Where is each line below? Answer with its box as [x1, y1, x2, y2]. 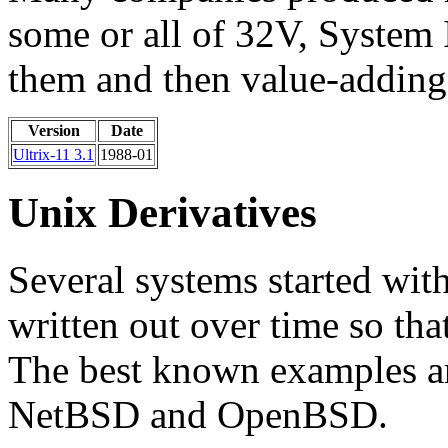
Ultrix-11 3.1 [13, 145, 94, 163]
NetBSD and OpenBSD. [8, 393, 388, 437]
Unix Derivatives [8, 189, 317, 237]
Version [27, 121, 80, 139]
